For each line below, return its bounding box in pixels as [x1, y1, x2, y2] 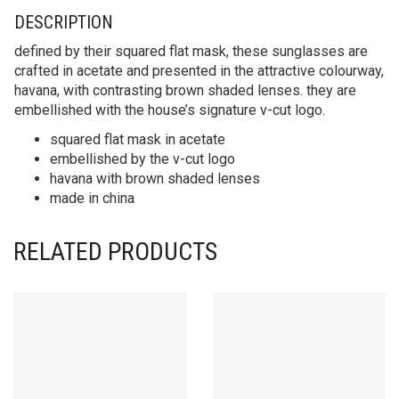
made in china [50, 189, 134, 207]
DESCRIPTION [14, 11, 113, 33]
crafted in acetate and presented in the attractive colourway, [14, 61, 384, 79]
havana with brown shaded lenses [50, 169, 260, 187]
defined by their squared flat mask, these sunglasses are [14, 42, 368, 60]
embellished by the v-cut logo [50, 150, 235, 167]
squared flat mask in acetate [50, 130, 225, 148]
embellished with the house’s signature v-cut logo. [14, 101, 325, 118]
